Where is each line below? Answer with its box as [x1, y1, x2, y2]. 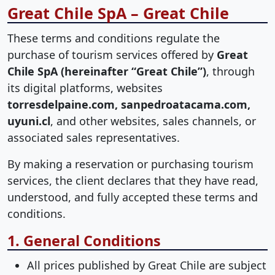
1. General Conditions [7, 231, 161, 251]
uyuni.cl [7, 114, 50, 129]
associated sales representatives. [7, 130, 180, 145]
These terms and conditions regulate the [7, 31, 220, 46]
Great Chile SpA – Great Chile [7, 2, 229, 23]
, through [206, 64, 255, 79]
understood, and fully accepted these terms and [7, 190, 258, 205]
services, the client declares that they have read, [7, 173, 258, 188]
